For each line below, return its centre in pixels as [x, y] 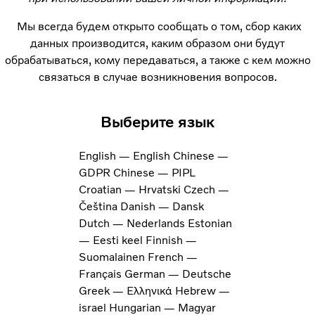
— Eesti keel [112, 240]
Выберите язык [157, 122]
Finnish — [171, 240]
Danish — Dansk [162, 206]
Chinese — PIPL [154, 172]
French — [173, 257]
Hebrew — [202, 290]
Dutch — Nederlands [133, 223]
